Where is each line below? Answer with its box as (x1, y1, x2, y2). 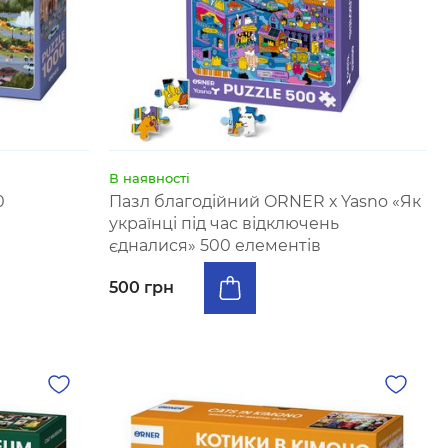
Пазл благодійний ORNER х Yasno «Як (109, 192, 422, 211)
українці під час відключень (109, 214, 340, 233)
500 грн (109, 278, 175, 297)
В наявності (109, 170, 191, 186)
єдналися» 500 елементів (109, 236, 322, 255)
